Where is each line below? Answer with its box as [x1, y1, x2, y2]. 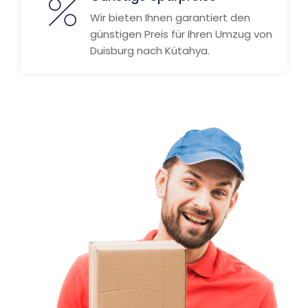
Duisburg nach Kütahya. [90, 43, 210, 58]
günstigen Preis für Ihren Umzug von [90, 27, 272, 41]
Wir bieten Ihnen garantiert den [90, 10, 250, 25]
